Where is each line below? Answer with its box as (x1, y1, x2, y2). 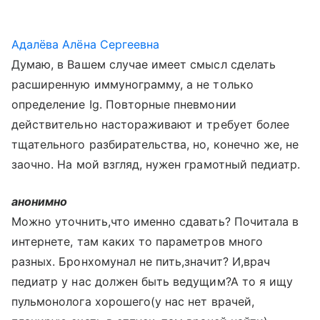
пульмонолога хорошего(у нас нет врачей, (11, 294, 254, 309)
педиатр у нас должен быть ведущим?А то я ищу (11, 274, 294, 289)
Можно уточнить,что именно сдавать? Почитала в (11, 214, 299, 229)
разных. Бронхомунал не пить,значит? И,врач (11, 254, 271, 269)
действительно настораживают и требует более (11, 117, 290, 131)
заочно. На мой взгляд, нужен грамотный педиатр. (11, 157, 301, 171)
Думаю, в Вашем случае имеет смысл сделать (11, 57, 276, 71)
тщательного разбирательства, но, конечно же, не (11, 137, 299, 151)
